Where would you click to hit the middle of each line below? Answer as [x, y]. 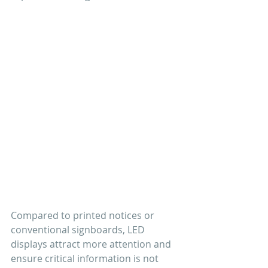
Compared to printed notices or [84, 215]
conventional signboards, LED [79, 229]
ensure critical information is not [86, 258]
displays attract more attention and [92, 244]
